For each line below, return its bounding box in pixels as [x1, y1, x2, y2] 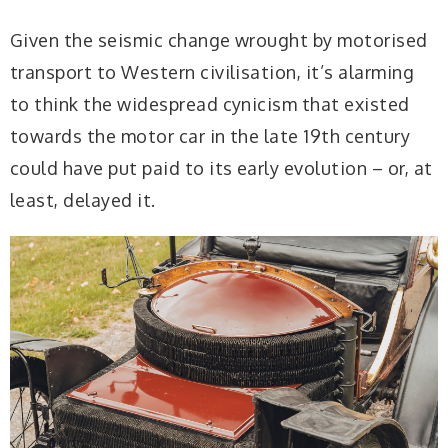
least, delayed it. [10, 188, 156, 211]
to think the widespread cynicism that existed [10, 92, 410, 115]
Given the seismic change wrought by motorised [10, 28, 428, 51]
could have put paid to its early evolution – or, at [10, 156, 433, 179]
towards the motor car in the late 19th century [10, 124, 411, 147]
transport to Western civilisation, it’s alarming [10, 60, 415, 83]
